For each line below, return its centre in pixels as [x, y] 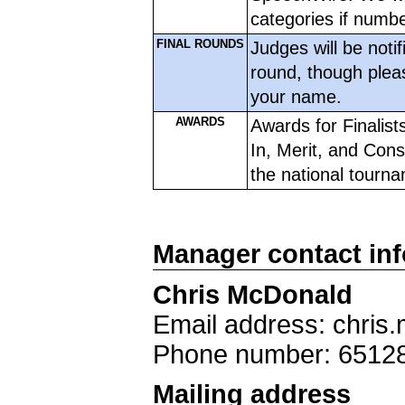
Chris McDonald [253, 295]
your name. [298, 97]
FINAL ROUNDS [200, 44]
